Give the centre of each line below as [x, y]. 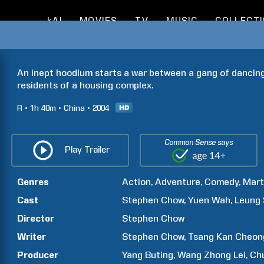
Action [137, 182]
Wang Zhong [204, 255]
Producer [38, 255]
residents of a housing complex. [85, 85]
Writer [32, 237]
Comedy [222, 182]
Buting [159, 255]
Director [36, 218]
